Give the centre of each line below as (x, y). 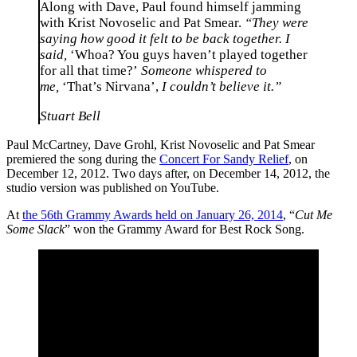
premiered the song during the (83, 159)
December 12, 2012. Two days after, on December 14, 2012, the (168, 173)
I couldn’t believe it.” (220, 87)
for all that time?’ (90, 71)
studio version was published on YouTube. (113, 187)
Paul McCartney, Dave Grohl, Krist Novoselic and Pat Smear (161, 144)
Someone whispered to (204, 71)
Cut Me (314, 214)
